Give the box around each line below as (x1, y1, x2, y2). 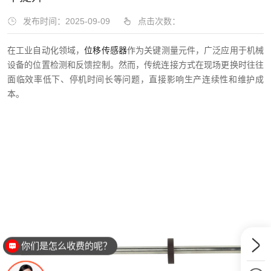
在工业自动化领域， (7, 45, 85, 55)
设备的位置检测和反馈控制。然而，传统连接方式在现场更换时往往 (7, 60, 264, 70)
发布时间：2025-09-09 (23, 16, 110, 26)
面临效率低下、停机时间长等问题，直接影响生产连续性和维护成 (7, 74, 264, 84)
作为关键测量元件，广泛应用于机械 (126, 45, 264, 55)
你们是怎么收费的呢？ (21, 240, 113, 251)
